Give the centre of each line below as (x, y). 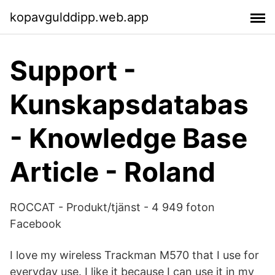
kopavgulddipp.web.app (79, 17)
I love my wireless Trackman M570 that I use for (134, 255)
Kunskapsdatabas (129, 104)
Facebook (36, 224)
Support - (73, 71)
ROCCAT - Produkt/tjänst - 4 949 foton (112, 207)
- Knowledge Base (129, 138)
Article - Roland (113, 172)
